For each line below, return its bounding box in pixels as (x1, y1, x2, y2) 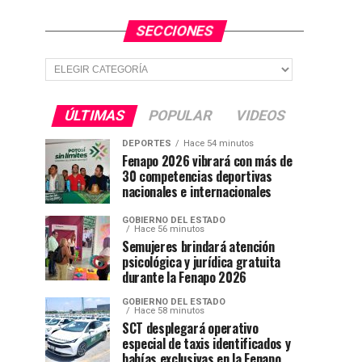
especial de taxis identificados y (122, 334, 291, 353)
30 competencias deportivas (122, 166, 272, 186)
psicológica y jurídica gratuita (122, 252, 281, 271)
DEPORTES (122, 138, 171, 149)
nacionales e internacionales (122, 182, 272, 201)
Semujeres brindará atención (122, 237, 275, 256)
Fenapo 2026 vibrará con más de (122, 151, 293, 170)
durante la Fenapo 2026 (122, 267, 246, 287)
